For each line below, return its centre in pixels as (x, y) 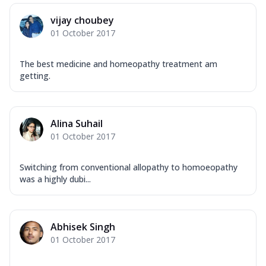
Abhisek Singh (83, 227)
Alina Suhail (77, 124)
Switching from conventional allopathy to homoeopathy (129, 167)
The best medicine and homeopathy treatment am (118, 64)
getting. (35, 76)
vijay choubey (82, 20)
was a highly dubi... (55, 179)
